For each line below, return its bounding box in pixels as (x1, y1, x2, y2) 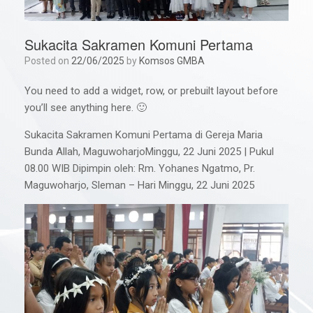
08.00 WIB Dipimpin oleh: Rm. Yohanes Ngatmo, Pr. (24, 161, 255, 175)
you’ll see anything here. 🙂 (24, 101, 147, 114)
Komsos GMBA (139, 54, 205, 66)
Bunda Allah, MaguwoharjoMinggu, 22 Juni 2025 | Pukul (24, 145, 274, 158)
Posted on (31, 54, 71, 66)
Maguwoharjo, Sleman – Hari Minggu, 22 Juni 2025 (24, 178, 254, 191)
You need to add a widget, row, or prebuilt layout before (24, 84, 278, 97)
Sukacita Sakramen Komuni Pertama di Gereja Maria (24, 128, 263, 141)
